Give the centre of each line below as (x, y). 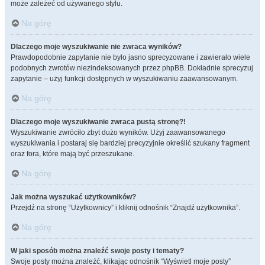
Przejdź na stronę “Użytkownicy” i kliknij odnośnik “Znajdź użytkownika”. (125, 208)
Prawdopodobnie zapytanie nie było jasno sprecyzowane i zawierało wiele (130, 57)
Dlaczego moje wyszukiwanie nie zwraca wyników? (96, 47)
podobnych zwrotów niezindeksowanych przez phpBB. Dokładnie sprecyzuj (132, 68)
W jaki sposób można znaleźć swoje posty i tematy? (97, 251)
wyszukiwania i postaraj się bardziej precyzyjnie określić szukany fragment (130, 143)
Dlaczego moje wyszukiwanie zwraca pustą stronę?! (98, 122)
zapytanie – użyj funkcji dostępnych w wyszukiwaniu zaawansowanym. (124, 79)
